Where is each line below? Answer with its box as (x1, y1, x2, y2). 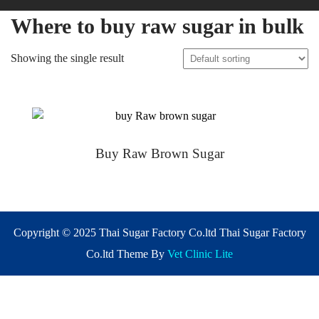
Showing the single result (11, 52, 124, 65)
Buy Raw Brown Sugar (95, 146, 224, 162)
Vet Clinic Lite (167, 248, 233, 261)
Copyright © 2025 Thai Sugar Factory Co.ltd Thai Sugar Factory (13, 226, 306, 239)
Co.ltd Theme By (86, 248, 167, 261)
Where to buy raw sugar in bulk (11, 14, 304, 38)
